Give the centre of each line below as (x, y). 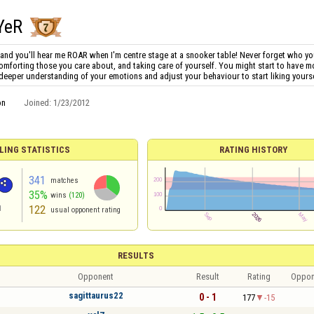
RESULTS (136, 255)
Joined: (38, 103)
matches (64, 180)
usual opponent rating (85, 210)
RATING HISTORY (253, 150)
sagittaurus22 (96, 295)
